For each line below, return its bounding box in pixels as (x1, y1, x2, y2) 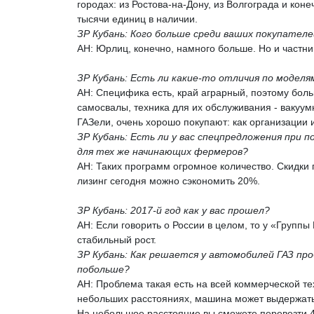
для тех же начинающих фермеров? (77, 145, 248, 157)
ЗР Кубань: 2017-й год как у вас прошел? (77, 204, 270, 216)
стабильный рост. (77, 233, 156, 245)
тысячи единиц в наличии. (77, 13, 198, 25)
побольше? (77, 263, 130, 275)
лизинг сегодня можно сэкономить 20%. (77, 175, 260, 186)
